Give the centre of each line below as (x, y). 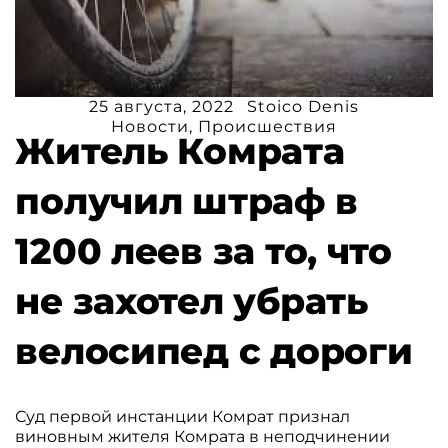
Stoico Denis (303, 106)
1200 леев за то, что (203, 250)
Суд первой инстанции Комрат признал (183, 416)
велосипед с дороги (214, 350)
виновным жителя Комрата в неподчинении (203, 436)
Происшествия (267, 126)
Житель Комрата (180, 150)
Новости (150, 126)
